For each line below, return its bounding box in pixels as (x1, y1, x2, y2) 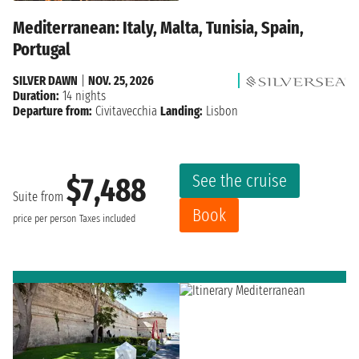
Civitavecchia (95, 103, 157, 119)
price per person (13, 212, 76, 225)
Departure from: (13, 103, 92, 119)
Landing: (160, 103, 203, 119)
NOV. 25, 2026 (88, 73, 154, 89)
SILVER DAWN (13, 73, 78, 89)
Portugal (13, 38, 71, 61)
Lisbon (203, 103, 238, 119)
